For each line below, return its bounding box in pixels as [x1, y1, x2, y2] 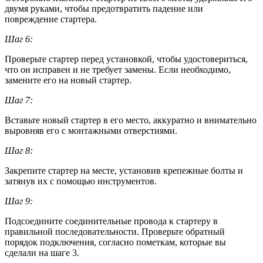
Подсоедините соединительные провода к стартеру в [5, 216, 218, 227]
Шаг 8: [5, 146, 33, 156]
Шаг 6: [5, 34, 33, 45]
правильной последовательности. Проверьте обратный [5, 227, 225, 237]
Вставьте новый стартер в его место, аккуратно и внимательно [5, 115, 257, 126]
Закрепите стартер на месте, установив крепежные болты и [5, 166, 243, 176]
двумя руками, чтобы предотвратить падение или [5, 4, 203, 14]
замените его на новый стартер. [5, 75, 131, 86]
